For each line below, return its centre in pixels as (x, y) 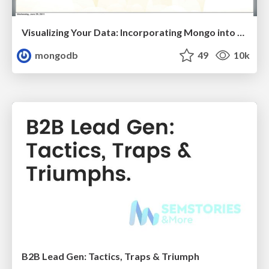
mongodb (56, 55)
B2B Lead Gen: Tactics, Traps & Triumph (110, 256)
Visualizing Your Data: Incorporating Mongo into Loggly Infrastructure (241, 32)
